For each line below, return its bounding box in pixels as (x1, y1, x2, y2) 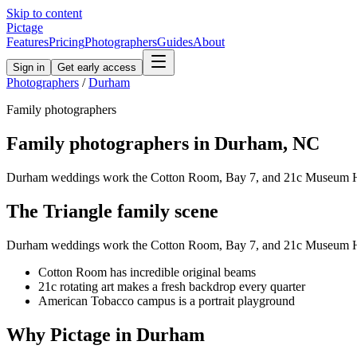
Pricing (49, 35, 84, 49)
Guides (157, 35, 193, 49)
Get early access (57, 61, 136, 73)
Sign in (13, 61, 45, 73)
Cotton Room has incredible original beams (38, 265, 256, 279)
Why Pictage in (6, 324, 136, 345)
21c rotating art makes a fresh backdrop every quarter (38, 279, 305, 293)
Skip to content (6, 6, 82, 20)
